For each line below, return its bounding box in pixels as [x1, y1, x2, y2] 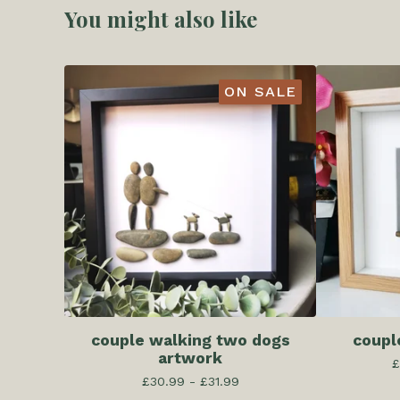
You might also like [64, 4, 257, 33]
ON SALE [224, 83, 296, 100]
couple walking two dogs [90, 331, 290, 349]
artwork [158, 349, 222, 367]
